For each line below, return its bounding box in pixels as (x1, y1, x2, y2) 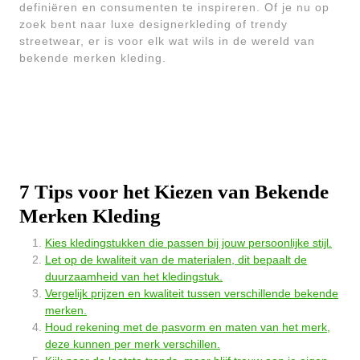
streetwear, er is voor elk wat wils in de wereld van (19, 35, 315, 47)
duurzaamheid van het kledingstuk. (45, 270, 223, 283)
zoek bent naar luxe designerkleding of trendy (19, 18, 288, 31)
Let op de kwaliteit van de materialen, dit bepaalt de (45, 253, 307, 266)
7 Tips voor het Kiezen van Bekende (19, 181, 329, 202)
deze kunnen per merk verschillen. (45, 337, 220, 350)
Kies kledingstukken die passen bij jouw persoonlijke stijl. (45, 236, 332, 249)
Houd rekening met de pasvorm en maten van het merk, (45, 321, 330, 333)
